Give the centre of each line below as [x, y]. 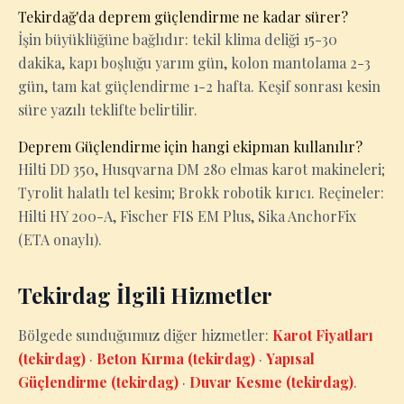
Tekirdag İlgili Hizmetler [145, 295]
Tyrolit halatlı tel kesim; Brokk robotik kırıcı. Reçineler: [201, 193]
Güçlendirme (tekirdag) [98, 382]
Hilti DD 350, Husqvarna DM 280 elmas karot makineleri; [202, 169]
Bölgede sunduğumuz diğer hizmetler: [145, 335]
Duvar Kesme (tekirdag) [271, 382]
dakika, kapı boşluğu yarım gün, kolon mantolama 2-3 [194, 63]
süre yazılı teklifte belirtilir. [108, 110]
